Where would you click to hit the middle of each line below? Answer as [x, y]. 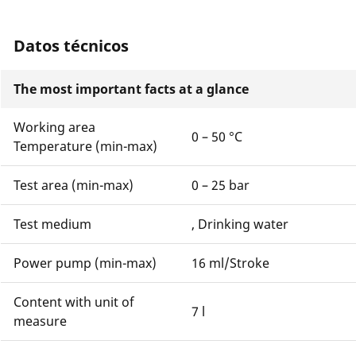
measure [40, 321]
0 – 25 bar [221, 185]
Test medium [52, 224]
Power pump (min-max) [85, 263]
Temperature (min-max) [85, 146]
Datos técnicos [71, 46]
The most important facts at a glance [131, 89]
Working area [54, 127]
